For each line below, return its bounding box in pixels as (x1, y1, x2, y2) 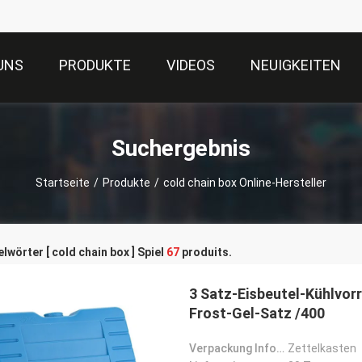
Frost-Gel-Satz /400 (189, 305, 325, 322)
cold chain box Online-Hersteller (163, 175, 326, 189)
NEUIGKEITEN (250, 57, 341, 74)
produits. (179, 246, 232, 259)
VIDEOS (166, 57, 215, 74)
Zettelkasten (288, 342, 356, 355)
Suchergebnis (112, 134, 250, 162)
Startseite (36, 175, 90, 189)
